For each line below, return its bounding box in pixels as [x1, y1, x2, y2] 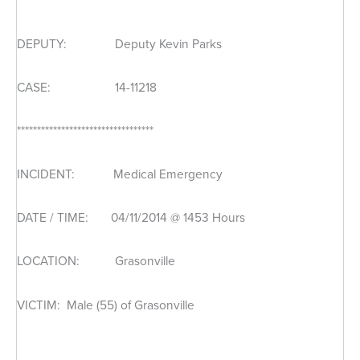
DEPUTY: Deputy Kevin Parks [17, 34, 222, 53]
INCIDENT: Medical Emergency [17, 165, 223, 184]
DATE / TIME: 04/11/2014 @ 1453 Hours [17, 208, 245, 227]
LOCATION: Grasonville [17, 252, 175, 271]
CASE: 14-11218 [17, 77, 157, 96]
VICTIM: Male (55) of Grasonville [17, 295, 194, 314]
